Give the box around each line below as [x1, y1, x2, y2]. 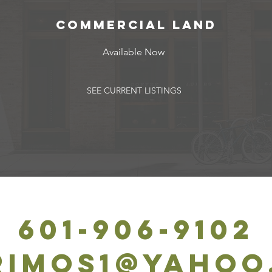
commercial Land [55, 17, 217, 32]
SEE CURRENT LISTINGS [86, 85, 182, 96]
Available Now [102, 46, 165, 58]
